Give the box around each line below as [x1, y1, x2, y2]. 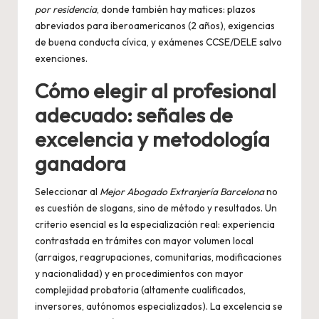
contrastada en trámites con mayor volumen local [35, 234, 253, 248]
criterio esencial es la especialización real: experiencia [35, 218, 275, 231]
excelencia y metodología [35, 126, 270, 152]
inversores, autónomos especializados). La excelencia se [35, 300, 283, 313]
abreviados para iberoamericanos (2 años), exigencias [35, 19, 275, 33]
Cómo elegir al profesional [35, 78, 276, 104]
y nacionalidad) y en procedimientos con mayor [35, 267, 244, 281]
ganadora [35, 150, 126, 177]
